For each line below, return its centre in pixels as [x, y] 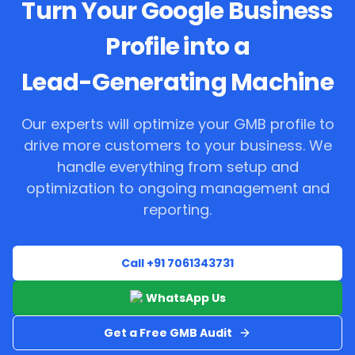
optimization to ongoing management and [177, 189]
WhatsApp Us [185, 298]
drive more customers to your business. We [177, 146]
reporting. [177, 210]
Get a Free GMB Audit [168, 332]
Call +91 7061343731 [177, 263]
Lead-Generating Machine [177, 83]
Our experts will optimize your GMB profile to [177, 124]
